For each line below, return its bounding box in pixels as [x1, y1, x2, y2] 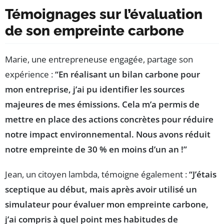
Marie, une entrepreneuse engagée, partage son [5, 53, 193, 65]
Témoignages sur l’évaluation [5, 6, 202, 23]
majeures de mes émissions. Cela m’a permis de [5, 98, 199, 110]
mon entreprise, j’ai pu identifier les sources [5, 83, 184, 95]
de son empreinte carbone [5, 22, 184, 39]
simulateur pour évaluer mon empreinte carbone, [5, 198, 208, 210]
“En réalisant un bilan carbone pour [55, 68, 200, 80]
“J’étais [189, 168, 216, 180]
